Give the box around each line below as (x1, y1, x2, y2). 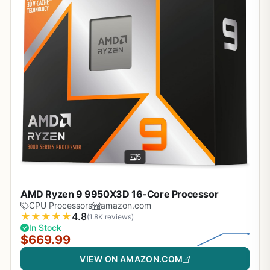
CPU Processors (29, 200, 92, 211)
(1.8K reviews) (87, 212, 134, 221)
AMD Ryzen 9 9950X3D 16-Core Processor (20, 188, 219, 201)
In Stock (29, 222, 61, 233)
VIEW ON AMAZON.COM (80, 254, 183, 265)
